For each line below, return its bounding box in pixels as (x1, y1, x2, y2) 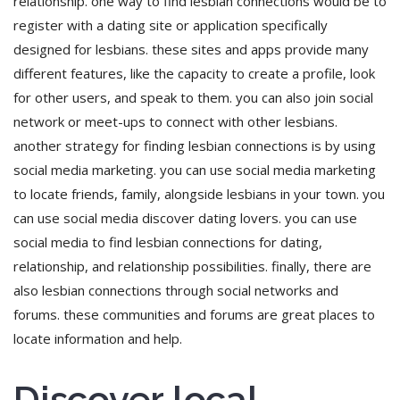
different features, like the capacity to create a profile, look (13, 64, 375, 83)
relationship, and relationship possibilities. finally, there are (13, 257, 371, 276)
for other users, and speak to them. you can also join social (13, 88, 373, 107)
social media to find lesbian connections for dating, (13, 233, 322, 252)
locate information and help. (13, 329, 182, 348)
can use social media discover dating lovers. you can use (13, 209, 357, 228)
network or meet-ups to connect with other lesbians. (13, 112, 337, 131)
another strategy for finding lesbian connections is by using (13, 137, 376, 155)
